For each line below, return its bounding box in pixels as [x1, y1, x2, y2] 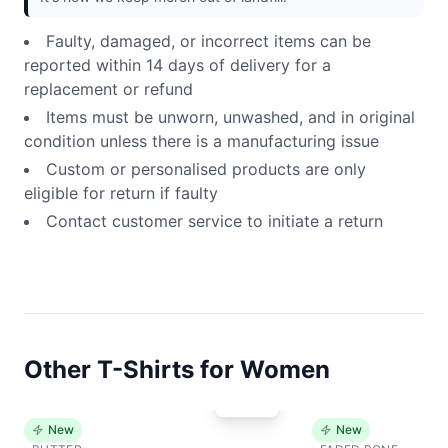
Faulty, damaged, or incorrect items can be [46, 31, 371, 52]
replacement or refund [24, 79, 193, 100]
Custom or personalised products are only [46, 159, 366, 180]
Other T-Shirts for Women [24, 355, 330, 385]
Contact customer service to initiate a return [46, 211, 383, 232]
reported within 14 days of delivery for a [24, 55, 331, 76]
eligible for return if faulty [24, 183, 218, 204]
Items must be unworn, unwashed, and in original [46, 107, 415, 128]
